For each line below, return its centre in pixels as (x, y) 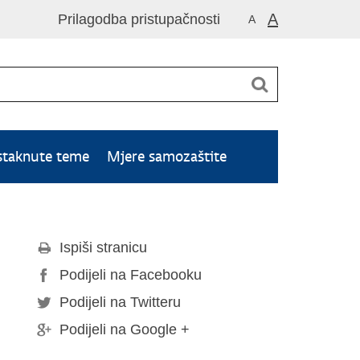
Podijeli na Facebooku (131, 275)
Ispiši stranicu (103, 247)
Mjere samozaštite (167, 156)
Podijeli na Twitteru (120, 302)
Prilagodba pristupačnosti (139, 19)
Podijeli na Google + (125, 329)
